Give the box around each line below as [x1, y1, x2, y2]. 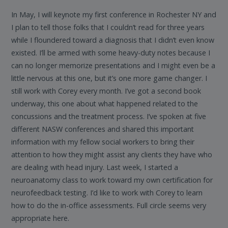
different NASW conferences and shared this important [11, 124, 194, 134]
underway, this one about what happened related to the [11, 99, 198, 109]
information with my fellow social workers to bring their [11, 137, 195, 147]
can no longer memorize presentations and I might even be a [11, 61, 216, 71]
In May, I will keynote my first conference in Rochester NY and [11, 10, 217, 20]
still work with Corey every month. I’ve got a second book [11, 86, 202, 96]
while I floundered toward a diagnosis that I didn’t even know [11, 35, 215, 45]
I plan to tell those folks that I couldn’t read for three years [11, 22, 205, 33]
